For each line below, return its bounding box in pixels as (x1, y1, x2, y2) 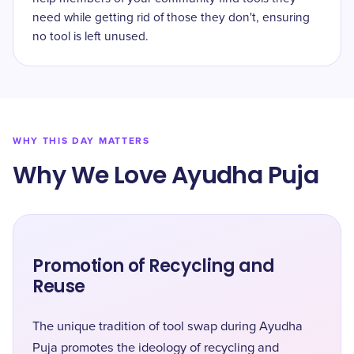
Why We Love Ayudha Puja (13, 159, 319, 192)
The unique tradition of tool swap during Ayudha (32, 320, 303, 333)
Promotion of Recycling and (32, 254, 275, 278)
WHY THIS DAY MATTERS (13, 135, 150, 147)
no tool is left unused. (32, 31, 149, 43)
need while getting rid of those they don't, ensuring (32, 12, 310, 24)
